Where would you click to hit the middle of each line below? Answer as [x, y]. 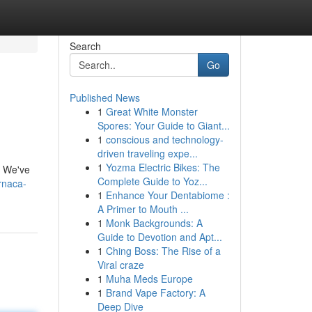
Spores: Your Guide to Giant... [163, 125]
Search [85, 46]
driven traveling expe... [147, 153]
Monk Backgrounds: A [154, 223]
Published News [104, 97]
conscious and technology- [164, 139]
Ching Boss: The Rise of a [163, 251]
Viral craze [120, 265]
